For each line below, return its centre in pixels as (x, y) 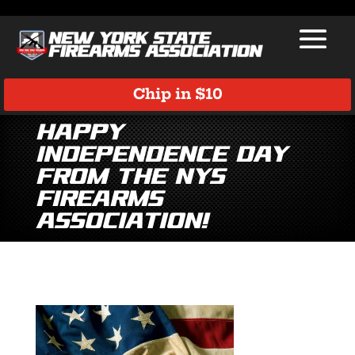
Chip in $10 (177, 94)
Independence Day (161, 155)
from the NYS (130, 177)
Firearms (99, 200)
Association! (121, 222)
